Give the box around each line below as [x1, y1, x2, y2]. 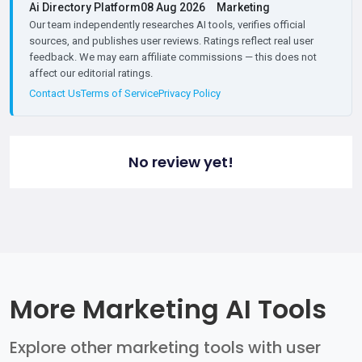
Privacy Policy [158, 87, 221, 100]
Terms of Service [81, 87, 158, 100]
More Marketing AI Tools [10, 291, 326, 328]
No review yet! [128, 152, 234, 173]
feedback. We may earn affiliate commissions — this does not [29, 51, 317, 64]
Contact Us [29, 87, 81, 100]
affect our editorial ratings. [29, 67, 153, 80]
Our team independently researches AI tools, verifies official [29, 19, 305, 32]
